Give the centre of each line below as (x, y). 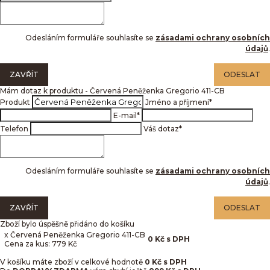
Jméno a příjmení (177, 102)
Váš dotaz (161, 129)
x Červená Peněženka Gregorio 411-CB (75, 235)
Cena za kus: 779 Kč (41, 244)
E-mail (125, 115)
